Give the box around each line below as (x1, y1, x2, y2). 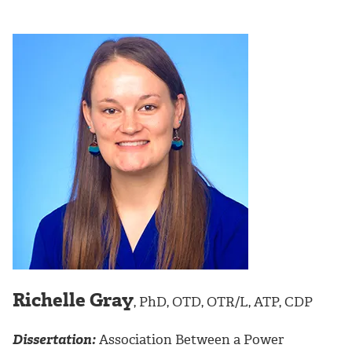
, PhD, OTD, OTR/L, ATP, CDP (134, 292, 313, 310)
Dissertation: (13, 330, 96, 348)
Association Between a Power (96, 330, 284, 348)
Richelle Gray (13, 287, 134, 313)
